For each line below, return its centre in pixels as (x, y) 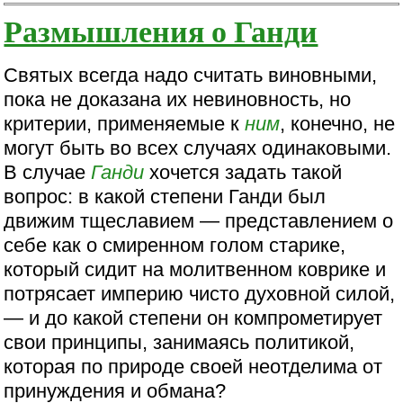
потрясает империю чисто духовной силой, (200, 293)
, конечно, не (338, 123)
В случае (48, 172)
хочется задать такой (243, 172)
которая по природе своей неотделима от (193, 366)
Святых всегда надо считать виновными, (191, 75)
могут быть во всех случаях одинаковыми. (198, 148)
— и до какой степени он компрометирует (193, 318)
